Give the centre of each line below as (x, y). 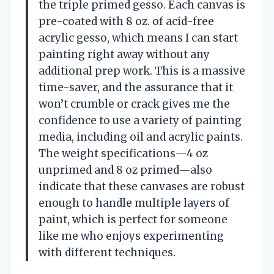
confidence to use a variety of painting (140, 120)
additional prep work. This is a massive (142, 71)
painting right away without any (124, 54)
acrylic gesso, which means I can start (138, 38)
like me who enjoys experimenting (131, 236)
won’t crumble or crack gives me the (134, 104)
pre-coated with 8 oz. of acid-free (126, 21)
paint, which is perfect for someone (133, 219)
